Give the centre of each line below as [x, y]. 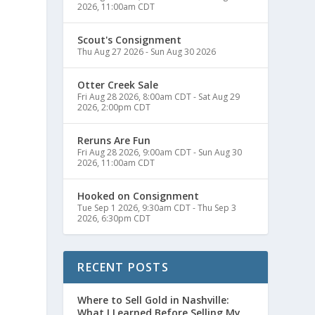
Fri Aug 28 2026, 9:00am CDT [135, 152]
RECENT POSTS [123, 267]
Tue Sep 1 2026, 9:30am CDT [134, 208]
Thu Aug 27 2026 [111, 52]
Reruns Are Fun [114, 140]
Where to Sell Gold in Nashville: [154, 300]
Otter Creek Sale [118, 85]
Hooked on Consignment [139, 196]
